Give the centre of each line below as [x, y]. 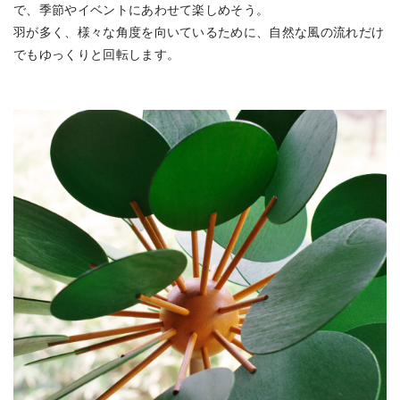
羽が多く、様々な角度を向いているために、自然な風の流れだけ [199, 32]
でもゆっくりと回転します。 [97, 54]
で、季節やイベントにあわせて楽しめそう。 [142, 9]
